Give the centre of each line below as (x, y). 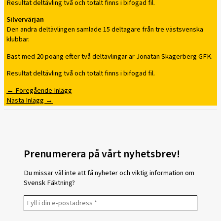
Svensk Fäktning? (49, 183)
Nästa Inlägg (26, 100)
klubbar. (18, 39)
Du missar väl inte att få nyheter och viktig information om (109, 173)
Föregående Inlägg (43, 90)
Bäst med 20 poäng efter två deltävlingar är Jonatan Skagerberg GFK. (110, 56)
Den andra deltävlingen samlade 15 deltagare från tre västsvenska (105, 30)
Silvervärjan (25, 20)
